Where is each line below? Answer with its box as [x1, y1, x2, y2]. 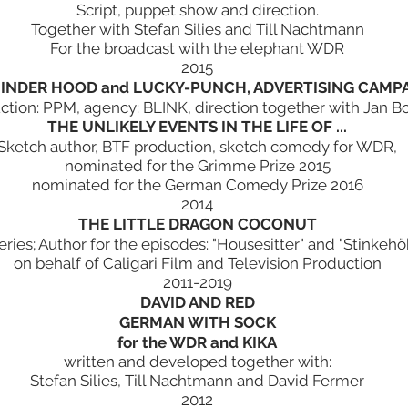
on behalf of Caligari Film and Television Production [13, 254, 382, 272]
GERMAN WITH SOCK [118, 313, 276, 331]
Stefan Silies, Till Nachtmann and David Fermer [30, 372, 364, 390]
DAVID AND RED [139, 293, 255, 311]
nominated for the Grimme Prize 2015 [64, 157, 331, 175]
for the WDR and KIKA [117, 333, 277, 352]
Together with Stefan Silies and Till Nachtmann [30, 20, 364, 38]
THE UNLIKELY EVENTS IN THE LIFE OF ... [47, 117, 347, 136]
